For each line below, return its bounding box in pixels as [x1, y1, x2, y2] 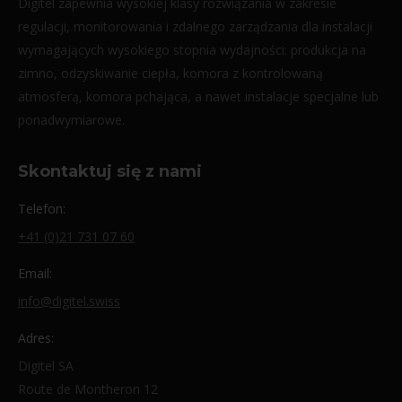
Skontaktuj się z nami [18, 162, 202, 182]
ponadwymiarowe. [18, 111, 125, 129]
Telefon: [18, 200, 66, 218]
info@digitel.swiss [18, 293, 120, 310]
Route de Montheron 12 [18, 380, 158, 398]
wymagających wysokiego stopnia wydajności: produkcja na [18, 41, 366, 59]
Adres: [18, 329, 54, 347]
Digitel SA [18, 357, 74, 375]
